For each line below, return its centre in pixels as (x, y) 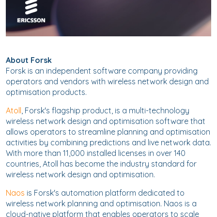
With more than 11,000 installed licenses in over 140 (96, 153)
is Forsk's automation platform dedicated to (106, 193)
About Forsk (29, 60)
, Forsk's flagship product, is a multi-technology (105, 110)
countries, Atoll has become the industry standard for (101, 164)
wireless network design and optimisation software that (106, 121)
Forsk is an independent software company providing (102, 71)
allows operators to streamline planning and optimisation (108, 132)
